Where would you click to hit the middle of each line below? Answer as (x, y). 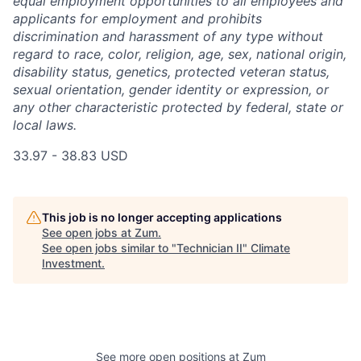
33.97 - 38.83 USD (71, 155)
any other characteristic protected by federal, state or (178, 107)
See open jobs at (88, 232)
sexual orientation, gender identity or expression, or (171, 89)
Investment (72, 263)
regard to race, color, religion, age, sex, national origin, (180, 54)
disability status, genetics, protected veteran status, (171, 71)
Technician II (210, 247)
